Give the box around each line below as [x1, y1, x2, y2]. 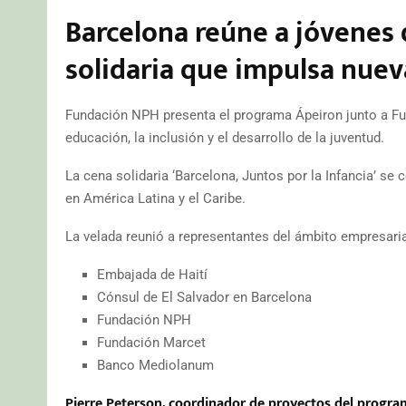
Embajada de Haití [97, 266, 208, 283]
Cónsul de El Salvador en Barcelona [97, 288, 312, 305]
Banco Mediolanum [97, 356, 214, 373]
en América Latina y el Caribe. [65, 189, 246, 207]
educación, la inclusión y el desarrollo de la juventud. [65, 129, 384, 146]
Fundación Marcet [97, 333, 206, 351]
